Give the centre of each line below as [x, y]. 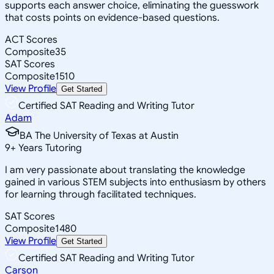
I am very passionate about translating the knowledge [125, 170]
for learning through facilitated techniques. [101, 194]
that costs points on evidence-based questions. [112, 17]
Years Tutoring [49, 148]
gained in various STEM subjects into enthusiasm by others [135, 182]
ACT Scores [31, 39]
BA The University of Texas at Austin [99, 135]
